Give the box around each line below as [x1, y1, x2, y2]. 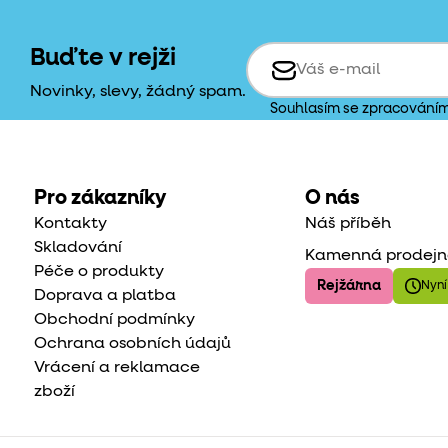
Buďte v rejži [30, 46, 176, 70]
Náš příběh [304, 216, 391, 232]
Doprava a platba [34, 288, 176, 304]
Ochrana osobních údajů [34, 336, 231, 352]
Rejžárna [316, 279, 381, 293]
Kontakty [34, 216, 107, 232]
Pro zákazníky [34, 188, 166, 208]
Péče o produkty [34, 264, 164, 280]
